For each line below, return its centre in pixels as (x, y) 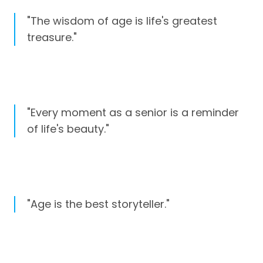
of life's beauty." (68, 129)
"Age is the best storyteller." (98, 204)
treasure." (52, 38)
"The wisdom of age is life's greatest (122, 21)
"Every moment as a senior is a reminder (133, 113)
